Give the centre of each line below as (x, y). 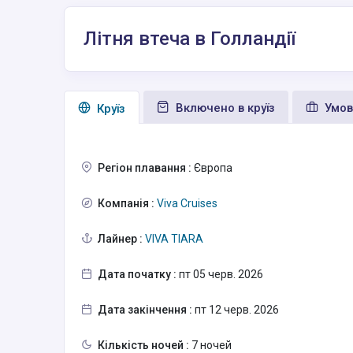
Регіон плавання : (145, 168)
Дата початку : (137, 275)
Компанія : (126, 204)
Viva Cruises (186, 204)
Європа (212, 168)
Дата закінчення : (145, 310)
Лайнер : (120, 239)
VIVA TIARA (173, 239)
